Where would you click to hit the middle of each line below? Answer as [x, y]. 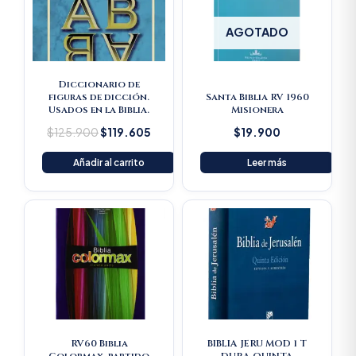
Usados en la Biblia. [99, 110]
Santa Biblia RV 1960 [257, 97]
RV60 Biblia [99, 344]
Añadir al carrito [108, 163]
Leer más [267, 163]
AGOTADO [257, 32]
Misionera [257, 110]
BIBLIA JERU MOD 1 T [257, 344]
